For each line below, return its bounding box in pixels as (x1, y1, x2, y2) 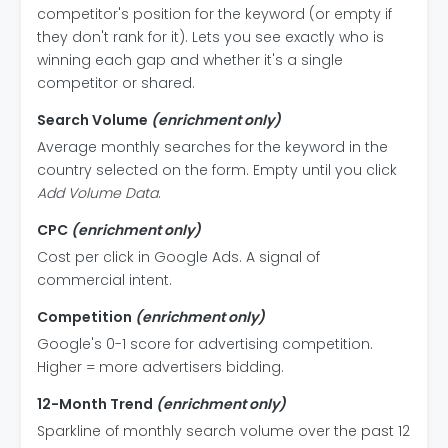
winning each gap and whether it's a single (37, 50, 343, 70)
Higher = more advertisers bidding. (37, 357, 284, 377)
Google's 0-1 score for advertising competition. (37, 334, 373, 354)
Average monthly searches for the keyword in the (37, 137, 388, 157)
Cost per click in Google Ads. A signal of (37, 247, 320, 267)
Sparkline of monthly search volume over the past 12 (37, 421, 410, 441)
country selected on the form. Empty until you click (37, 160, 397, 180)
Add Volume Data (37, 183, 158, 203)
